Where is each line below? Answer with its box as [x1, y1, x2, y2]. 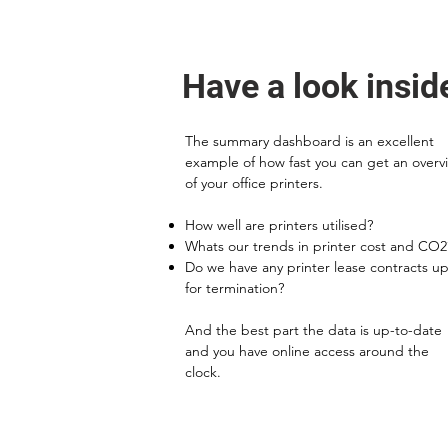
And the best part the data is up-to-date [185, 321, 442, 339]
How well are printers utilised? [185, 216, 373, 234]
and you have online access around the [185, 342, 429, 360]
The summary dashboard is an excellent [185, 132, 434, 150]
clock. [185, 363, 221, 381]
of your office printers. [185, 174, 327, 192]
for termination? [185, 279, 284, 297]
